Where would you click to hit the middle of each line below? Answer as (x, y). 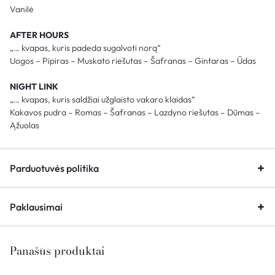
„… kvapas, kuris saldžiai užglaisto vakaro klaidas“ (103, 99)
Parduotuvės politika (54, 168)
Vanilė (22, 9)
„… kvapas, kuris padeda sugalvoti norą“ (85, 48)
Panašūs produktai (57, 250)
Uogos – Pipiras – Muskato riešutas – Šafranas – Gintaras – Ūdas (133, 60)
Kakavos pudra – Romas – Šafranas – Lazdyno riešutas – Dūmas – (135, 112)
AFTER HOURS (39, 35)
